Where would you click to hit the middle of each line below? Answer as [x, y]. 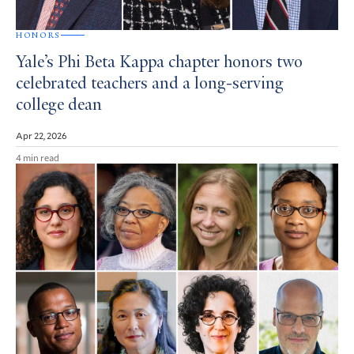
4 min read [38, 157]
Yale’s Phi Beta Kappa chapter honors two [159, 63]
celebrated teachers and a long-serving [150, 84]
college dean [59, 105]
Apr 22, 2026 [41, 135]
